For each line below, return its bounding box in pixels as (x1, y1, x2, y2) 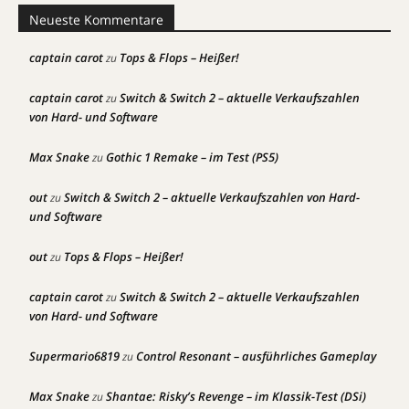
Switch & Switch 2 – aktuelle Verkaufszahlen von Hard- (64, 189, 360, 205)
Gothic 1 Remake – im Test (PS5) (106, 149, 278, 165)
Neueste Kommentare (29, 11, 163, 28)
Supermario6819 (29, 348, 120, 364)
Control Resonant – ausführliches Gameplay (136, 348, 376, 364)
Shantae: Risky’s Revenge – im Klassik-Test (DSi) (106, 388, 366, 404)
